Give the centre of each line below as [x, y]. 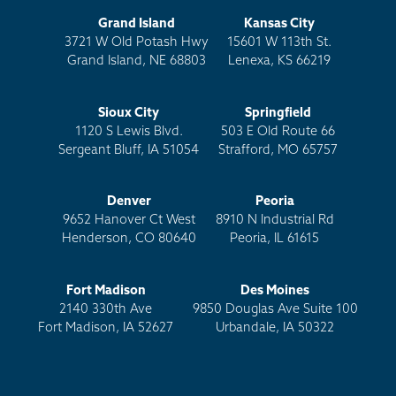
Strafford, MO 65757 [278, 150]
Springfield [278, 113]
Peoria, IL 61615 [275, 240]
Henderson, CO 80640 [129, 240]
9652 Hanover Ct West [129, 221]
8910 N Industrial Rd [274, 221]
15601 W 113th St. [280, 43]
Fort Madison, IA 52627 [106, 329]
